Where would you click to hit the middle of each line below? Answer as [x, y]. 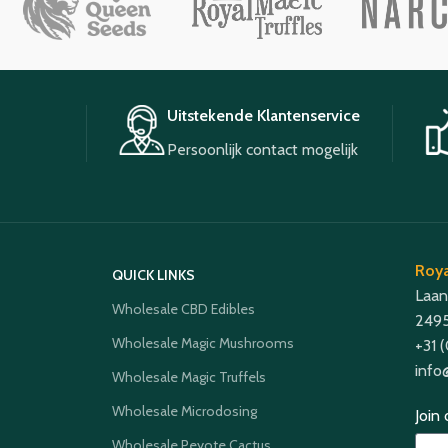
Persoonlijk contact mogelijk [263, 150]
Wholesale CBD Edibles [184, 309]
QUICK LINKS [154, 275]
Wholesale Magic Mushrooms [203, 343]
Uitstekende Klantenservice [264, 116]
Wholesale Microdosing [185, 411]
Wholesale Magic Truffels [189, 377]
